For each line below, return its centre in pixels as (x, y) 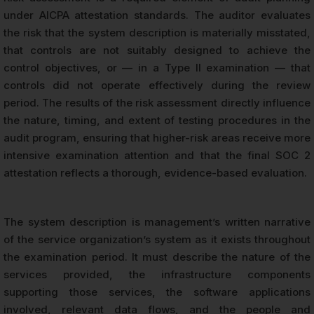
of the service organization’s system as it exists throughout (157, 239)
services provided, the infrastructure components (157, 274)
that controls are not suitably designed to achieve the (157, 50)
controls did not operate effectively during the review (157, 85)
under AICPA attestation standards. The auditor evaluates (157, 15)
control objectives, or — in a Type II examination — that (157, 67)
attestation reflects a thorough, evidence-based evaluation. (155, 172)
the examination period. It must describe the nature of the (157, 257)
